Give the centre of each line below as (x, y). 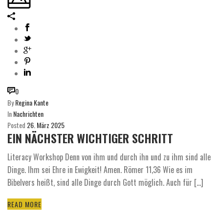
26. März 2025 (46, 125)
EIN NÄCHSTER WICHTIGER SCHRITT (90, 138)
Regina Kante (32, 103)
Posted (16, 125)
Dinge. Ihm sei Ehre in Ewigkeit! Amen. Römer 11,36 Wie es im (100, 170)
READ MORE (24, 204)
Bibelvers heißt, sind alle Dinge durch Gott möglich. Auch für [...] (105, 183)
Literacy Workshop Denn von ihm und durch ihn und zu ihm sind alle (109, 157)
